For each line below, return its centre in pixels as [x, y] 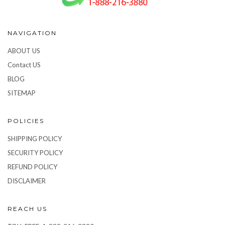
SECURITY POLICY [35, 153]
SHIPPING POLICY [35, 139]
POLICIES [26, 121]
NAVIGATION [32, 33]
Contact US [24, 65]
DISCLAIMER [27, 181]
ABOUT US [24, 51]
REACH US [27, 209]
